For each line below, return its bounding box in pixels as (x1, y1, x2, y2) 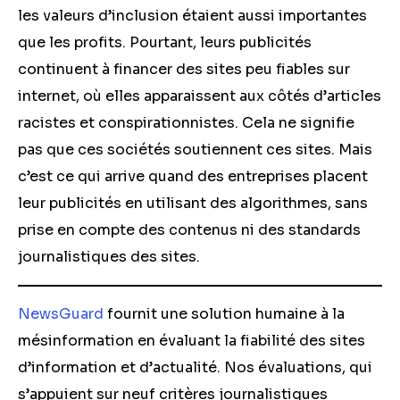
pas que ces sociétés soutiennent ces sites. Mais (18, 140, 372, 159)
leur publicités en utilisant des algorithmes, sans (18, 194, 368, 212)
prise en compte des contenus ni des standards (18, 221, 361, 239)
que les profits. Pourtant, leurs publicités (18, 33, 312, 52)
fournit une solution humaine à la (104, 304, 345, 323)
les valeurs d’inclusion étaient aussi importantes (18, 6, 367, 25)
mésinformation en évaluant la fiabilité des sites (18, 331, 365, 350)
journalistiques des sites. (18, 247, 204, 266)
